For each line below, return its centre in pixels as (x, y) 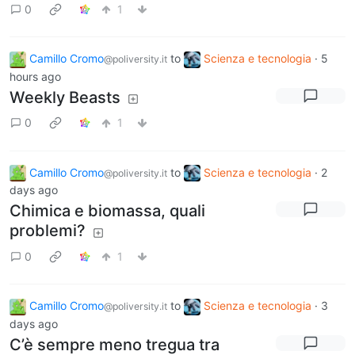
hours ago (35, 76)
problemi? (48, 231)
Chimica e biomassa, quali (107, 211)
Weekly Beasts (65, 97)
